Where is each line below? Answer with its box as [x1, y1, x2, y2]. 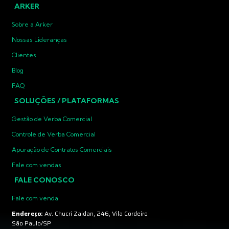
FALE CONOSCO [14, 175, 75, 185]
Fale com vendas [12, 161, 61, 169]
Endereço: [12, 209, 44, 219]
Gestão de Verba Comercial [12, 115, 92, 123]
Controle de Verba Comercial [12, 130, 96, 139]
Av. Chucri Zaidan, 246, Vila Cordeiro [44, 209, 148, 219]
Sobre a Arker [12, 20, 53, 29]
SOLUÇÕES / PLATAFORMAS [14, 96, 119, 106]
